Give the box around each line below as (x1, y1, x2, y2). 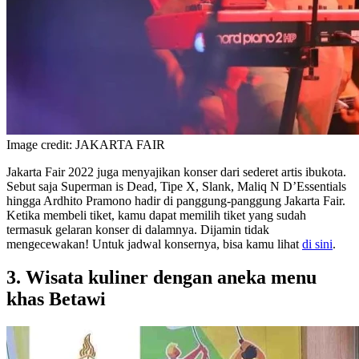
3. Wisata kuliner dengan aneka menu (6, 267, 317, 288)
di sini (302, 236, 333, 251)
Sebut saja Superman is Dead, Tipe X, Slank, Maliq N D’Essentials (6, 179, 346, 193)
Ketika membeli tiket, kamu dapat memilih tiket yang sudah (6, 208, 306, 222)
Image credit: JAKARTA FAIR (6, 137, 165, 151)
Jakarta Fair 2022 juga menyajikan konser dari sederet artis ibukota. (6, 164, 346, 179)
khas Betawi (6, 288, 106, 310)
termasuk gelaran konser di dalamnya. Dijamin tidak (6, 222, 269, 236)
